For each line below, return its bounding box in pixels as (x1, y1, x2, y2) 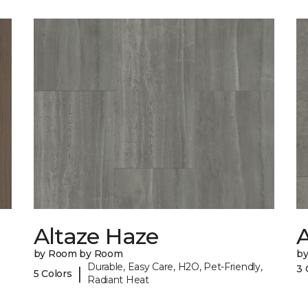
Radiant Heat (87, 274, 149, 287)
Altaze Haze (33, 223, 159, 250)
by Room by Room (33, 247, 123, 261)
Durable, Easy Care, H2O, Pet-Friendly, (87, 261, 263, 274)
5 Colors (33, 267, 72, 280)
